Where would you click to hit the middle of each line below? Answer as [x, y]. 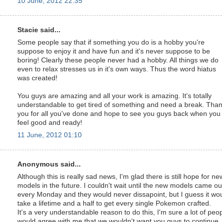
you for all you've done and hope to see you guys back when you [119, 113]
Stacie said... [39, 30]
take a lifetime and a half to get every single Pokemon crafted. [114, 203]
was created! [37, 78]
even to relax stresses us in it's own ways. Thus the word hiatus [117, 69]
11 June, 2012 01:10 [50, 135]
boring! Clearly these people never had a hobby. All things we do [118, 60]
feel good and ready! [50, 122]
